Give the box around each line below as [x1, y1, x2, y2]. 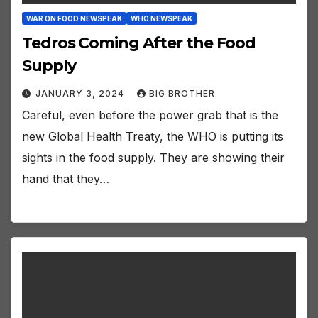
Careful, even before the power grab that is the [22, 108, 278, 123]
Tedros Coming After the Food [22, 33, 256, 53]
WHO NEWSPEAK [131, 14, 192, 23]
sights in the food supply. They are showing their [22, 150, 285, 165]
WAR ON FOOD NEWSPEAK [26, 14, 122, 23]
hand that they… [22, 172, 109, 187]
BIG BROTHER [149, 88, 215, 99]
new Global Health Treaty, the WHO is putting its [22, 129, 283, 144]
